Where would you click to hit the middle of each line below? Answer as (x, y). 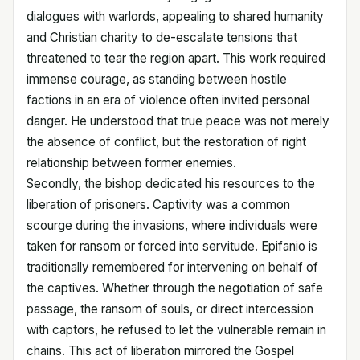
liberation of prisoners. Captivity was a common (158, 205)
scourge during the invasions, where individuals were (172, 225)
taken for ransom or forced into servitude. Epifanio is (172, 246)
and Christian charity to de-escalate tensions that (162, 37)
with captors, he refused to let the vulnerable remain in (176, 330)
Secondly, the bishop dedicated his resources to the (171, 184)
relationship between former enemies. (131, 163)
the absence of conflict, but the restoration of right (166, 142)
